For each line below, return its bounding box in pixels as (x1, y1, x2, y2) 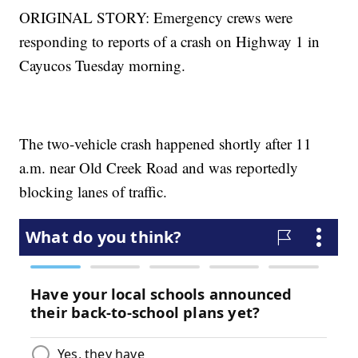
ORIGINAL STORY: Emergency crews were (19, 7, 293, 28)
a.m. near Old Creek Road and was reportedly (19, 157, 299, 178)
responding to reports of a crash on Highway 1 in (19, 31, 320, 52)
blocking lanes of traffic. (19, 181, 168, 202)
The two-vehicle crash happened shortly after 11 (19, 133, 312, 154)
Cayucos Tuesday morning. (19, 55, 186, 76)
